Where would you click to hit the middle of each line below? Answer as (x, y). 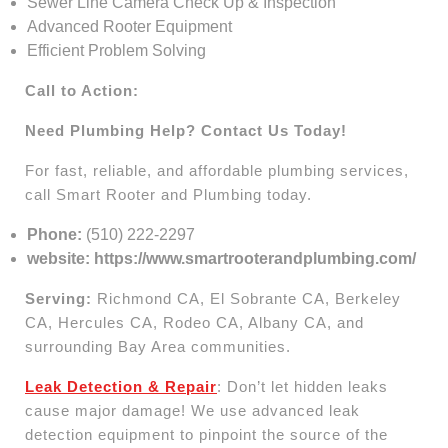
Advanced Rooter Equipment (129, 26)
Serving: (58, 298)
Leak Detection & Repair (121, 386)
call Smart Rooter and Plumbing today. (168, 194)
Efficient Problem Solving (116, 50)
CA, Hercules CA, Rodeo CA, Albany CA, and (194, 322)
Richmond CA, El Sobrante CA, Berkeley (246, 298)
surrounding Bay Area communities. (158, 346)
